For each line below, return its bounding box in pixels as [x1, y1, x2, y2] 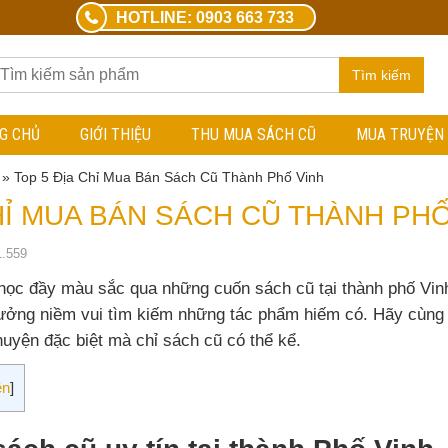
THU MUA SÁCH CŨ [191, 125, 316, 144]
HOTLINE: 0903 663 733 [116, 9, 294, 26]
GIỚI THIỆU [80, 125, 151, 144]
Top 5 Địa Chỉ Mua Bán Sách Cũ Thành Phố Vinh [14, 169, 324, 185]
